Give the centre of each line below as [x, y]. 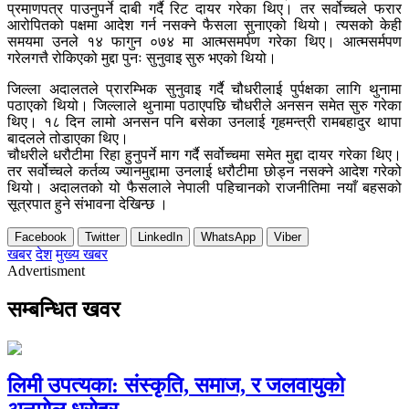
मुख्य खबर [82, 254]
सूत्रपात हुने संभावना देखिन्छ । [88, 204]
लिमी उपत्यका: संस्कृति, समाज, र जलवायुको [176, 385]
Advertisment [46, 270]
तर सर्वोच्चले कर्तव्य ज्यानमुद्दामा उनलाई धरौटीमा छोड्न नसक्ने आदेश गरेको [204, 171]
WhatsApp [228, 236]
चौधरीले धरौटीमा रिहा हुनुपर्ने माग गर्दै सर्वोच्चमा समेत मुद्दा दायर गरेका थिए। [204, 154]
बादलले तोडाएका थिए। [68, 138]
